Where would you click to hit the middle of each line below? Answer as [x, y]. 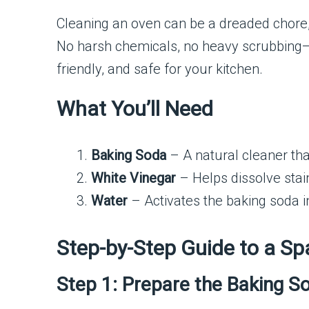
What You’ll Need [135, 109]
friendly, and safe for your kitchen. [160, 69]
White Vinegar [133, 178]
